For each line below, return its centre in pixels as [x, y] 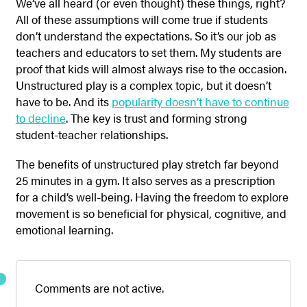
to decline [40, 118]
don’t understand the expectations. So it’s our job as [146, 36]
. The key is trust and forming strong [156, 118]
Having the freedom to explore [211, 196]
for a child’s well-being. [75, 196]
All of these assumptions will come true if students [142, 20]
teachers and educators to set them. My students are [148, 52]
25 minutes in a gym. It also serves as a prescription [145, 180]
